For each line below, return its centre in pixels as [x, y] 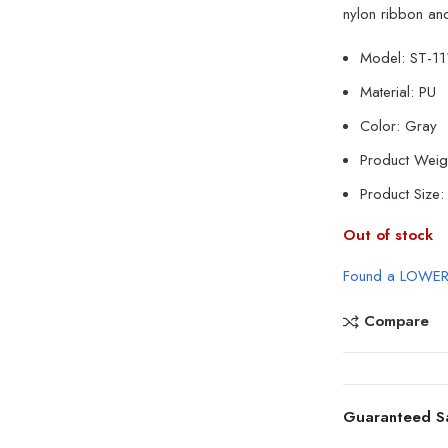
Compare [396, 321]
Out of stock [388, 235]
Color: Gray [399, 126]
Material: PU [398, 92]
